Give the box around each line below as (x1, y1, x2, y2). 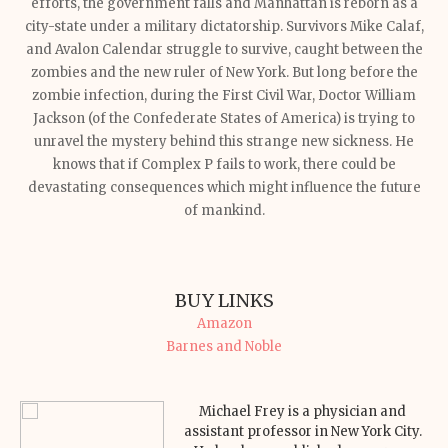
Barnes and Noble (166, 338, 282, 355)
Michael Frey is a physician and (199, 403, 406, 420)
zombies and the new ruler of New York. (30, 64, 292, 81)
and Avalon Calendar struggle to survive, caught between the (25, 41, 423, 58)
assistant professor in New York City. (183, 423, 422, 440)
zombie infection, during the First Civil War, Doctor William (32, 87, 416, 104)
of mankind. (183, 202, 265, 219)
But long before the (291, 64, 418, 81)
